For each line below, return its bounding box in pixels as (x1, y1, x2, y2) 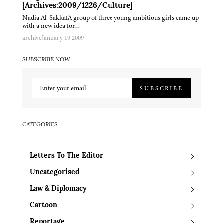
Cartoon (30, 202, 57, 210)
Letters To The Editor (30, 152, 103, 160)
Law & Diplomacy (30, 185, 87, 193)
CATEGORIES (22, 122, 58, 128)
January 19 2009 (42, 33, 84, 43)
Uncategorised (30, 169, 79, 177)
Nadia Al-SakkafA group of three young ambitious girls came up (22, 13, 199, 23)
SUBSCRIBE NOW (22, 57, 70, 63)
